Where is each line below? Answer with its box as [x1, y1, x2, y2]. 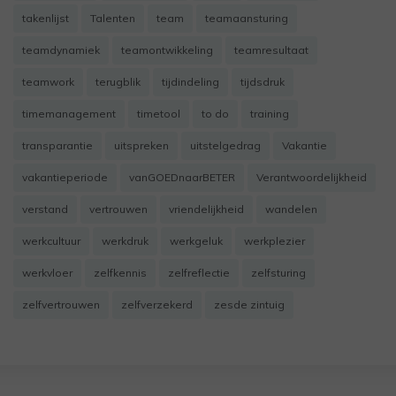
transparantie [22, 139, 93, 152]
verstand [22, 202, 68, 216]
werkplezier [244, 234, 305, 247]
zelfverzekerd [121, 298, 193, 311]
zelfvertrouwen [22, 298, 100, 311]
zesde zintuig [214, 298, 285, 311]
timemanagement [22, 107, 116, 120]
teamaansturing [205, 11, 288, 25]
